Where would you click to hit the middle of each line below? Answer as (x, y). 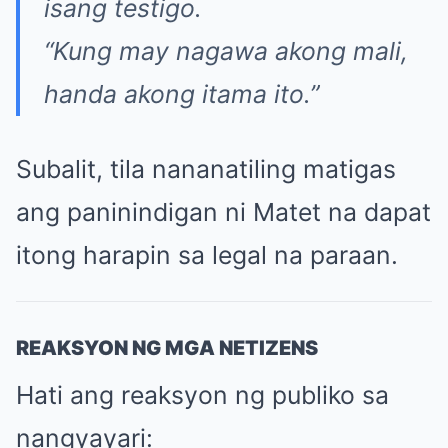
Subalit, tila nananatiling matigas (206, 168)
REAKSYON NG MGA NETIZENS (167, 347)
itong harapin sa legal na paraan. (207, 254)
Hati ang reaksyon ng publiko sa (202, 394)
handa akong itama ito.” (181, 93)
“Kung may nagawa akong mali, (226, 50)
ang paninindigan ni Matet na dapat (223, 211)
